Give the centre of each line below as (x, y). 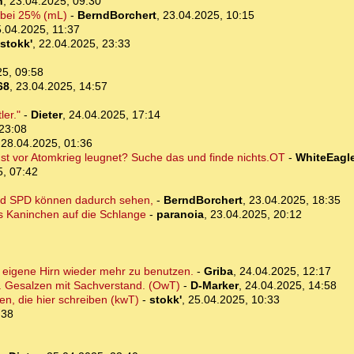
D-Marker (214, 286)
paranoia (180, 215)
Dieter (46, 115)
